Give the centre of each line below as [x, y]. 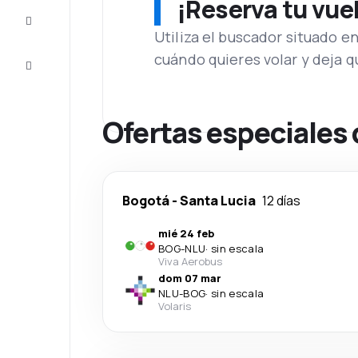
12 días [281, 201]
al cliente [55, 74]
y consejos [60, 29]
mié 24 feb [186, 233]
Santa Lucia [218, 201]
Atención [55, 61]
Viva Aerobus [190, 261]
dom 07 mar [190, 278]
